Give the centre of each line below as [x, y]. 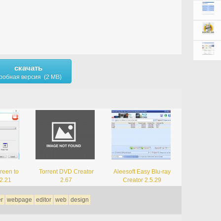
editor [43, 200]
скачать [28, 68]
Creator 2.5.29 [142, 180]
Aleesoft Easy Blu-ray [142, 171]
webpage [19, 200]
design [79, 200]
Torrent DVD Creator [66, 171]
